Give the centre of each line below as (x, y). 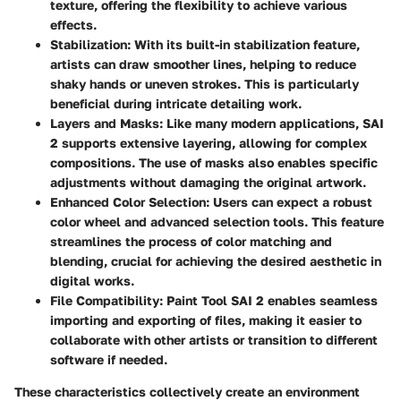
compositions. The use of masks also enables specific (214, 163)
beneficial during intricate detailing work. (176, 104)
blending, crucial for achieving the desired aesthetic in (216, 261)
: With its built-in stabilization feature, (243, 45)
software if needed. (109, 360)
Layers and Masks (105, 124)
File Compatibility (105, 301)
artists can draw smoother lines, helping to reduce (203, 64)
